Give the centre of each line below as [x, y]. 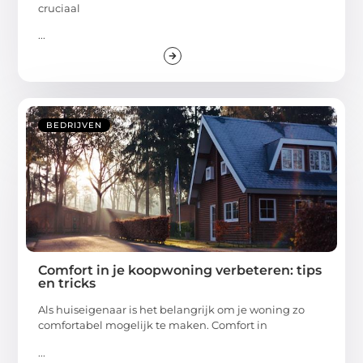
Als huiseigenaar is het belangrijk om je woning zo [172, 310]
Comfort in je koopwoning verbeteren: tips [180, 271]
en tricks [67, 284]
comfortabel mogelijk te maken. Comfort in [153, 325]
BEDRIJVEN [75, 126]
